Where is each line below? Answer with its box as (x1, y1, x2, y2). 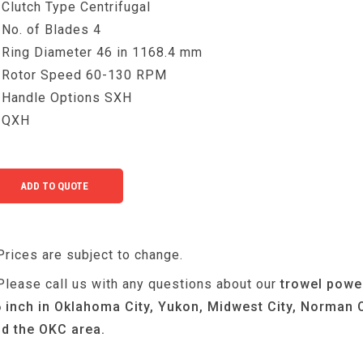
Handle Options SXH (2, 90, 133, 105)
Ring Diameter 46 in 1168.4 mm (2, 45, 203, 60)
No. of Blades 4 (2, 22, 102, 37)
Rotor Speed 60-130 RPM (2, 67, 168, 83)
